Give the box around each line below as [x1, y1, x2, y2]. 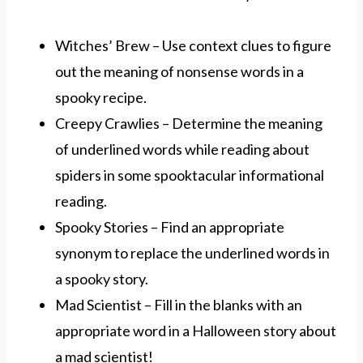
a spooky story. [55, 269, 148, 288]
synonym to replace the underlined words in [55, 243, 330, 262]
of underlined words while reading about [55, 139, 310, 158]
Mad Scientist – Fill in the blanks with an [55, 295, 302, 314]
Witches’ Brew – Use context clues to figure [55, 36, 331, 54]
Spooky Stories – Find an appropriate [55, 217, 284, 236]
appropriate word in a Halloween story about [55, 321, 336, 340]
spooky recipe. [55, 88, 147, 106]
